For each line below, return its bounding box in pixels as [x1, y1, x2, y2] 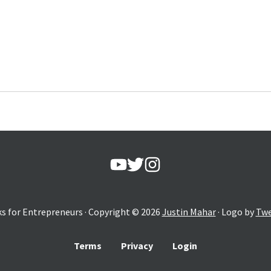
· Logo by [217, 206, 254, 218]
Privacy [121, 240, 153, 252]
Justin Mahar [162, 206, 216, 218]
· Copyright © [82, 206, 139, 218]
